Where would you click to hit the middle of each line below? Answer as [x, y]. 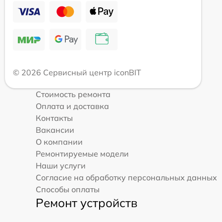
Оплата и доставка [72, 106]
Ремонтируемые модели [82, 153]
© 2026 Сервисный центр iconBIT [77, 72]
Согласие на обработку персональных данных [126, 177]
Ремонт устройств [86, 202]
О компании [59, 141]
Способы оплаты [68, 189]
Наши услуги [61, 165]
